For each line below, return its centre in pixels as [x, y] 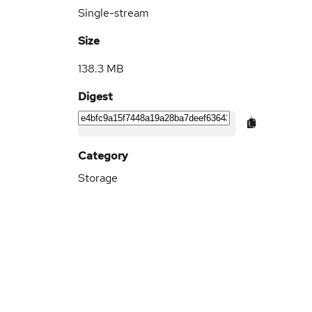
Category [103, 156]
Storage [98, 178]
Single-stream [114, 13]
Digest [95, 96]
